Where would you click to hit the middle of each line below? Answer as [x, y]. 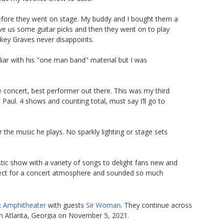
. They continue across [156, 205]
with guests [66, 205]
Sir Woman [103, 205]
